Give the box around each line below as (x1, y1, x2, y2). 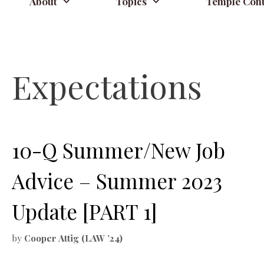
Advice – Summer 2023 (12, 167, 222, 194)
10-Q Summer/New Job (12, 136, 225, 164)
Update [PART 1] (12, 197, 157, 225)
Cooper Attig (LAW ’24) (24, 231, 123, 244)
